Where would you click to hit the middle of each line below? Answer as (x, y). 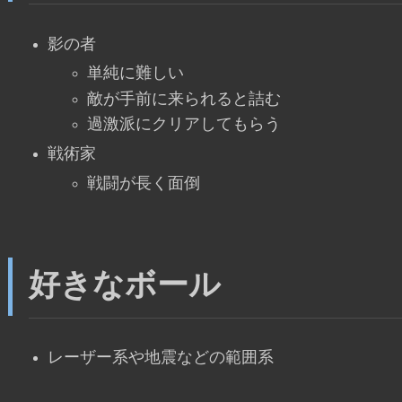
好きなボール (124, 285)
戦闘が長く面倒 (144, 183)
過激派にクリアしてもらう (184, 125)
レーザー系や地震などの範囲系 (161, 357)
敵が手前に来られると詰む (184, 99)
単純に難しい (135, 74)
